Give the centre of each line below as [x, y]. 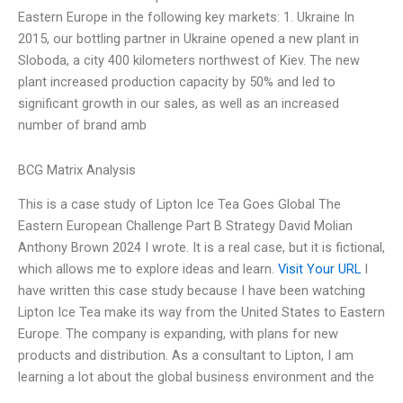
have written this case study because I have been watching [192, 291]
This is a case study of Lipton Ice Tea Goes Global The [179, 205]
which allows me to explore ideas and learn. [148, 269]
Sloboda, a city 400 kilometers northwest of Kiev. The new [189, 61]
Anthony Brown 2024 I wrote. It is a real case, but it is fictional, [201, 248]
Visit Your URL [319, 269]
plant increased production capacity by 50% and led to [177, 82]
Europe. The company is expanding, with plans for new [178, 334]
